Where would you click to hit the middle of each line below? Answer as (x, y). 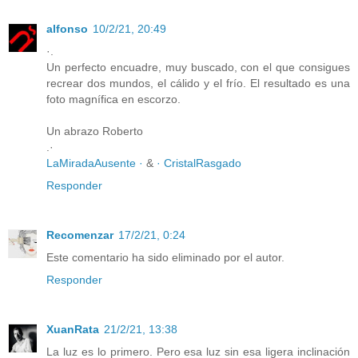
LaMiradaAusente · (96, 163)
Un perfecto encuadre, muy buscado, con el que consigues (198, 68)
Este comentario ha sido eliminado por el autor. (165, 258)
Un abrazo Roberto (95, 131)
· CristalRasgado (199, 163)
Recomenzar (80, 235)
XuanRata (73, 330)
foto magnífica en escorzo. (113, 99)
